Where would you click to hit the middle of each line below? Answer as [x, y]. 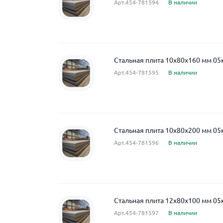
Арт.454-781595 [136, 72]
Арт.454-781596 [136, 143]
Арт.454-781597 [136, 213]
